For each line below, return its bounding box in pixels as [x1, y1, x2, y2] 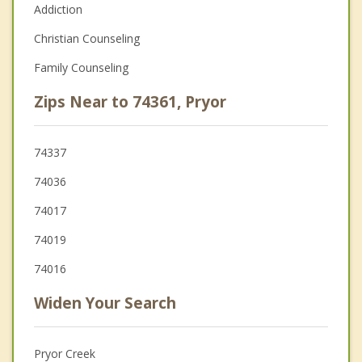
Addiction [34, 2, 82, 18]
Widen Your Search [34, 293, 176, 314]
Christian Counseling [34, 31, 140, 47]
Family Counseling [34, 60, 128, 76]
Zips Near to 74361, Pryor [34, 91, 226, 113]
